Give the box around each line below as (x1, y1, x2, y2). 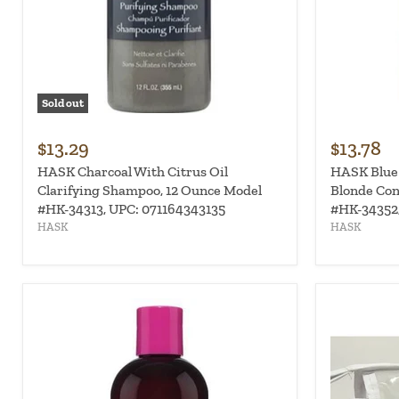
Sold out (42, 96, 84, 110)
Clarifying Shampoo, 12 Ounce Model (37, 182, 262, 199)
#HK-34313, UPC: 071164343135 (37, 200, 225, 218)
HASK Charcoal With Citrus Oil (37, 163, 228, 181)
